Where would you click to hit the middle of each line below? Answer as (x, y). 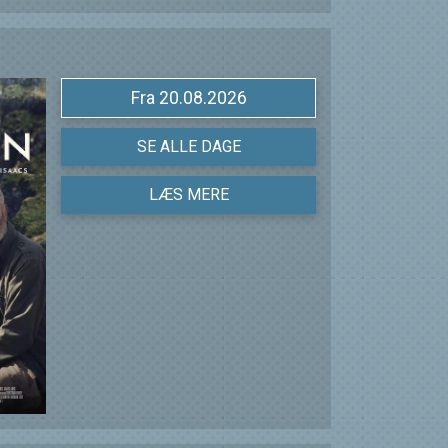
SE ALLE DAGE (188, 147)
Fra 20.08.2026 (202, 98)
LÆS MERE (188, 195)
